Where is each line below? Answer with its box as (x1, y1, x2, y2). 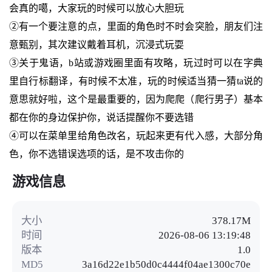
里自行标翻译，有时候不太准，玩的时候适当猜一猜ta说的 (8, 76, 263, 87)
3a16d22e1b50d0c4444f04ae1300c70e (82, 257, 251, 270)
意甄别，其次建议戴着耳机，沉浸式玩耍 (8, 39, 184, 50)
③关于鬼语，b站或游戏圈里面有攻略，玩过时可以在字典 (8, 58, 263, 69)
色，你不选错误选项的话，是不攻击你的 (8, 149, 184, 160)
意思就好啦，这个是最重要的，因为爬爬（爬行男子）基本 (8, 94, 263, 105)
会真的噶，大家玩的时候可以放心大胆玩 (8, 3, 184, 14)
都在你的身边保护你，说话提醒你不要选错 (8, 112, 194, 123)
